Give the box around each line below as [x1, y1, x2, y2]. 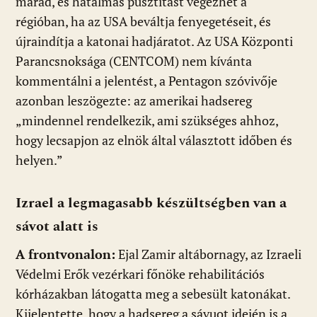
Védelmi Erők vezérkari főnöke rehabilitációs [16, 266, 265, 283]
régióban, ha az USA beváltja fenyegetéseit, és [16, 13, 271, 30]
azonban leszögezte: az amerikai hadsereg [16, 93, 252, 110]
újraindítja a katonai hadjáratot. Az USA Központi [16, 33, 293, 50]
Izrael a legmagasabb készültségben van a [16, 191, 287, 214]
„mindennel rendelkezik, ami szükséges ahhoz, [16, 113, 278, 129]
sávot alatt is [16, 214, 98, 237]
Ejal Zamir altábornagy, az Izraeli [115, 246, 301, 263]
